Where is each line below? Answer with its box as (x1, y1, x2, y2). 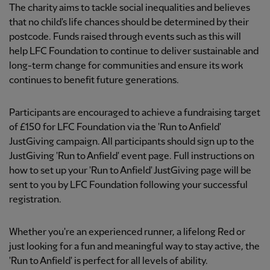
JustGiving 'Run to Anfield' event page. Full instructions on (9, 151, 254, 162)
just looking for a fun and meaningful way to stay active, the (9, 242, 260, 253)
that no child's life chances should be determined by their (9, 17, 249, 28)
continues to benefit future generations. (9, 75, 179, 86)
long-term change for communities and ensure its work (9, 61, 243, 72)
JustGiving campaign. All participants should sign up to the (9, 137, 254, 148)
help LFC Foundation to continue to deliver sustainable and (9, 46, 259, 57)
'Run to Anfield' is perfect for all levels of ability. (9, 256, 208, 267)
